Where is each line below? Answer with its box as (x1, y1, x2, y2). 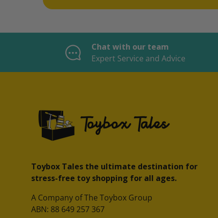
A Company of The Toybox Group (31, 192, 152, 203)
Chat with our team (91, 41, 169, 53)
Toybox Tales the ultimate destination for (31, 161, 198, 172)
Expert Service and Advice (91, 53, 185, 64)
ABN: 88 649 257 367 (31, 204, 105, 215)
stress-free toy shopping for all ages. (31, 173, 177, 184)
